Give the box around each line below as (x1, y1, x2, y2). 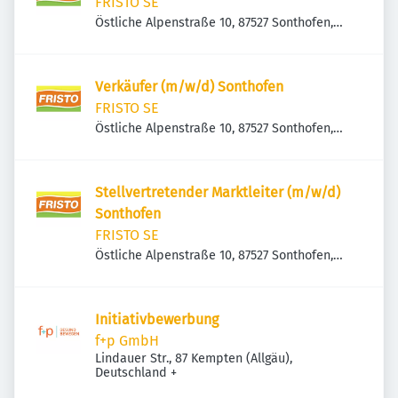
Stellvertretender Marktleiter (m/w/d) (95, 184, 340, 201)
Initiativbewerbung (95, 311, 219, 328)
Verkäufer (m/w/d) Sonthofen (95, 78, 283, 95)
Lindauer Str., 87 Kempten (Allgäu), (95, 351, 292, 366)
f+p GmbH (95, 332, 159, 349)
